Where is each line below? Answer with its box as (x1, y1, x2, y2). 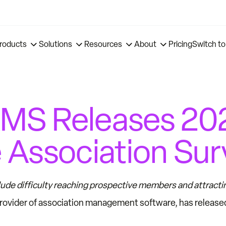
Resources (84, 39, 123, 49)
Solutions (39, 39, 73, 49)
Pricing (168, 39, 193, 49)
